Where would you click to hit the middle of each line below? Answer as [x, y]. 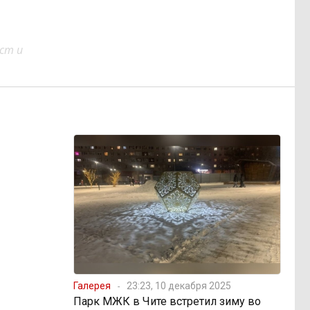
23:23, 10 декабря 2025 [179, 285]
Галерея [92, 285]
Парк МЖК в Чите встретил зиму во [167, 301]
